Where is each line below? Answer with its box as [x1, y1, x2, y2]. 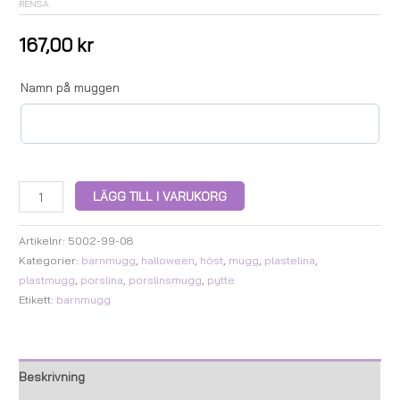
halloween [141, 254, 196, 268]
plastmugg [19, 273, 76, 287]
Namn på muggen [21, 79, 121, 96]
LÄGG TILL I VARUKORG [93, 188, 228, 204]
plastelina [264, 254, 316, 268]
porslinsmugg [129, 273, 203, 287]
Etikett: [19, 293, 57, 307]
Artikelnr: [19, 234, 69, 248]
